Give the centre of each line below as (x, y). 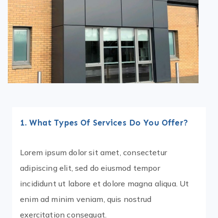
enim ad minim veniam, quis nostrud (86, 199)
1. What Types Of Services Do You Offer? (104, 123)
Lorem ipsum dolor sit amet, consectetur (94, 153)
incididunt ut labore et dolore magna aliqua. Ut (105, 184)
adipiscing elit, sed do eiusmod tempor (90, 168)
